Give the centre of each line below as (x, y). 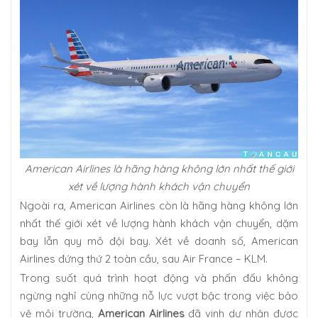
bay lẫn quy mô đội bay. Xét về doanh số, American (159, 241)
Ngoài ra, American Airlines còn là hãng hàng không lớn (159, 205)
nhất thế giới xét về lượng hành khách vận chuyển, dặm (159, 223)
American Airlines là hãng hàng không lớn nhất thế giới (159, 168)
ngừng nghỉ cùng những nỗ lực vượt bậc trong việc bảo (159, 295)
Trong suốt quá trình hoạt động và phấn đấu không (159, 278)
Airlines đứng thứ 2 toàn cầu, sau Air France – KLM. (144, 258)
